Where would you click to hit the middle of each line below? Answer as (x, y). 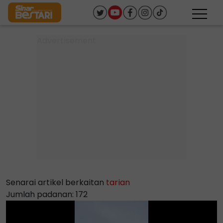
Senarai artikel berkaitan (56, 182)
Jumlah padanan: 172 (47, 194)
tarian (118, 182)
